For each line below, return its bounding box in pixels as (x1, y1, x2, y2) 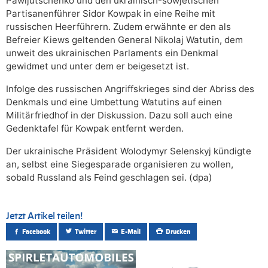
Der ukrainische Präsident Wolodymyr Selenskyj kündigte (6, 145, 251, 157)
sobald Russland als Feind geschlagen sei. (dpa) (6, 171, 212, 183)
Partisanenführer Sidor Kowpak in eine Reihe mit (6, 7, 215, 19)
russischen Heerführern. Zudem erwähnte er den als (6, 20, 231, 32)
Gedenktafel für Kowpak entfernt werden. (6, 122, 184, 134)
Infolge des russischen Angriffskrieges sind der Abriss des (6, 83, 254, 95)
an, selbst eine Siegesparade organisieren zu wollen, (6, 158, 233, 170)
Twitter (75, 229, 97, 236)
